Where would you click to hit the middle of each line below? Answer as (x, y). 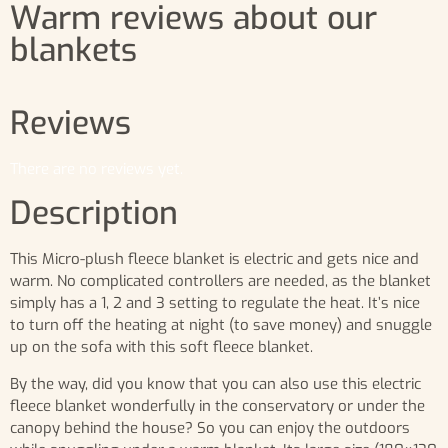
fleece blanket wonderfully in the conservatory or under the (217, 405)
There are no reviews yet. (96, 168)
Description (94, 213)
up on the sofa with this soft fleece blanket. (161, 347)
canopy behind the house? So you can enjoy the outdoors (210, 427)
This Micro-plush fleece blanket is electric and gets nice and (214, 259)
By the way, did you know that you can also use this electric (215, 383)
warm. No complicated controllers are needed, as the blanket (220, 281)
